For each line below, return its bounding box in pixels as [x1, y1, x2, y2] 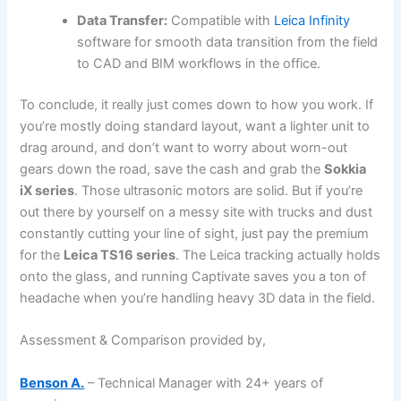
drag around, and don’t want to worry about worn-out [20, 140, 348, 157]
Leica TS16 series [64, 247, 176, 264]
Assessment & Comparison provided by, [20, 332, 267, 349]
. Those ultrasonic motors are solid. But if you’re [74, 183, 363, 200]
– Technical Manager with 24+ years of [84, 374, 324, 391]
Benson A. [20, 374, 85, 391]
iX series [20, 183, 75, 200]
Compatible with [167, 13, 275, 30]
